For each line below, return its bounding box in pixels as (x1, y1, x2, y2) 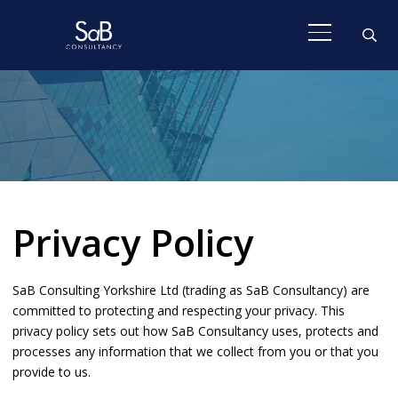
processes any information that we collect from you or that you (12, 343, 378, 361)
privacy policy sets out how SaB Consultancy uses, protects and (12, 322, 378, 340)
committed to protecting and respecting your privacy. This (12, 302, 345, 320)
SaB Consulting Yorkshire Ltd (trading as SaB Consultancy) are (12, 282, 370, 299)
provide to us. (12, 363, 91, 381)
